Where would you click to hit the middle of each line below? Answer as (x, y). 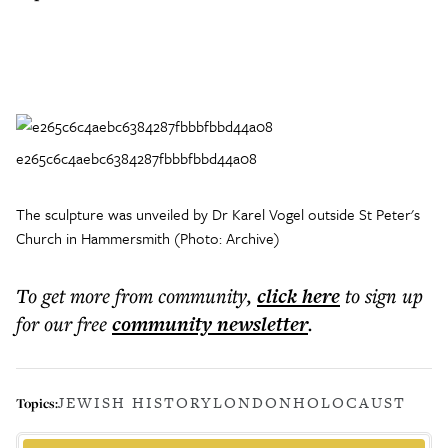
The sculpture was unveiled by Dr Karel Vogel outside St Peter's (218, 214)
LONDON (253, 402)
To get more (65, 295)
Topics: (37, 402)
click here (298, 296)
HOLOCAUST (349, 402)
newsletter (260, 324)
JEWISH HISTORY (135, 402)
